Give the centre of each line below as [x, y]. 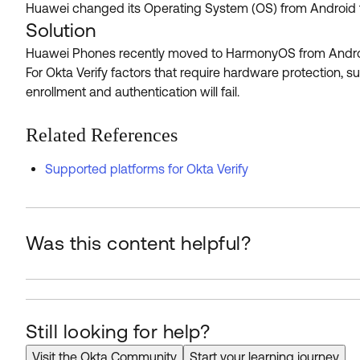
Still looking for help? [118, 331]
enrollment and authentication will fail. [133, 92]
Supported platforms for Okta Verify [147, 169]
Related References [102, 135]
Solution [61, 30]
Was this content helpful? [138, 243]
